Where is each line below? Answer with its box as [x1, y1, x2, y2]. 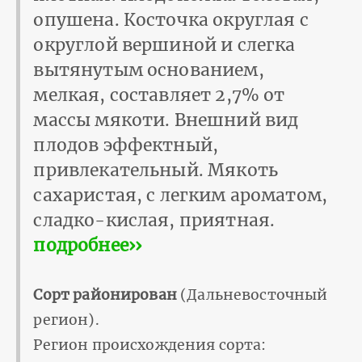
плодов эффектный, [33, 133, 219, 156]
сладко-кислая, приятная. [33, 208, 276, 231]
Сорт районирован [33, 285, 177, 304]
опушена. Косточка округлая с [33, 8, 309, 31]
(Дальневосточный [176, 285, 328, 304]
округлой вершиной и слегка [33, 33, 296, 56]
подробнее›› [33, 234, 142, 256]
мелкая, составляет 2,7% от [33, 83, 285, 106]
